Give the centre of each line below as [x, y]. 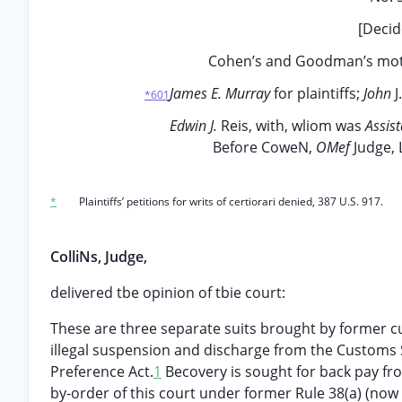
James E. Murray [222, 93]
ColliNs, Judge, [99, 257]
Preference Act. [102, 371]
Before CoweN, [264, 147]
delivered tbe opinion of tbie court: [168, 293]
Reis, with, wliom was [293, 126]
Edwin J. [195, 126]
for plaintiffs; [319, 93]
